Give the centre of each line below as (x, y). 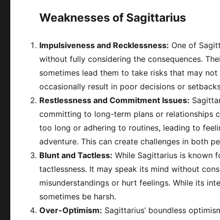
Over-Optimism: (71, 210)
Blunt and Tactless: (76, 155)
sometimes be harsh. (78, 196)
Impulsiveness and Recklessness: (104, 45)
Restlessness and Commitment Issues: (115, 100)
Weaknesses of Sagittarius (113, 17)
